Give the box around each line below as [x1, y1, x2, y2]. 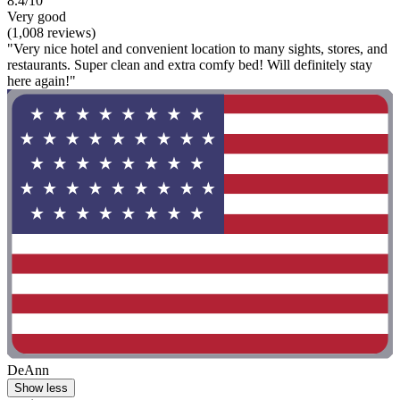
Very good [7, 8, 66, 24]
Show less [14, 381, 68, 396]
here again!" [7, 72, 76, 88]
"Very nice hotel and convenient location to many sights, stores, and [7, 40, 387, 56]
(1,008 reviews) [7, 24, 96, 40]
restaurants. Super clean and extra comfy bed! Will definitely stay [7, 56, 372, 72]
